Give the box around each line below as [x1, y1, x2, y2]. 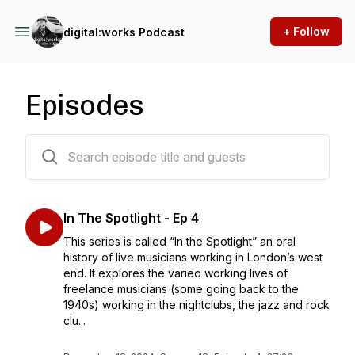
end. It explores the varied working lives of [63, 266, 288, 280]
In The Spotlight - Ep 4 [63, 210, 199, 226]
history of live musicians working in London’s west [63, 250, 323, 264]
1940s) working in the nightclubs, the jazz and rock [63, 298, 330, 311]
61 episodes [25, 137, 88, 151]
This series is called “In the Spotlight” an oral [63, 235, 296, 248]
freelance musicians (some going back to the [63, 282, 299, 296]
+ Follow [283, 25, 330, 38]
